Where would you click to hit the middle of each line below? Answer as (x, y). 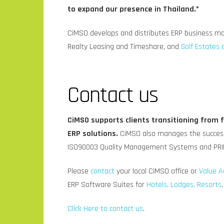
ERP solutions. (94, 133)
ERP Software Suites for (107, 184)
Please (79, 171)
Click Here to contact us (105, 208)
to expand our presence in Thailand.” (133, 9)
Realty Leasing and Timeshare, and (124, 46)
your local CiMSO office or (157, 171)
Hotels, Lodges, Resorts (184, 184)
